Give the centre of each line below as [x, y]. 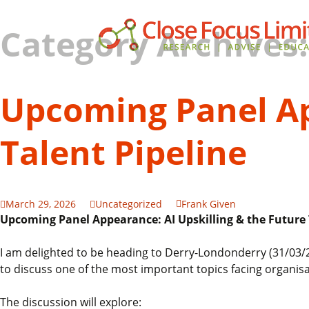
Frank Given [209, 204]
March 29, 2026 [41, 204]
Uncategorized [129, 204]
